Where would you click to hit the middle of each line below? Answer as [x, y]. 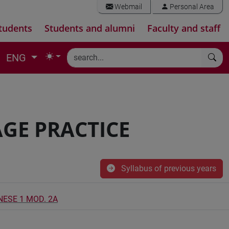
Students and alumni [90, 28]
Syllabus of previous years [168, 168]
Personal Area [191, 7]
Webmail [128, 7]
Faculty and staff [184, 28]
